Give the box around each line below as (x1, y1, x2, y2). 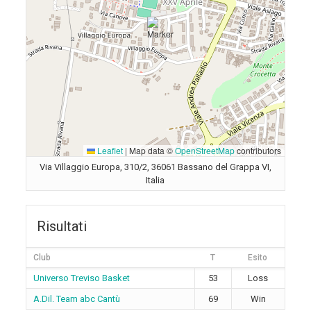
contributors (234, 144, 281, 156)
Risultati (36, 218, 87, 235)
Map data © (126, 144, 175, 156)
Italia (146, 175, 165, 185)
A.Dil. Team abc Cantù (33, 294, 120, 304)
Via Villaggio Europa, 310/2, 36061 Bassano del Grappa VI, (39, 162, 271, 172)
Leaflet (94, 144, 123, 156)
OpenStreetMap (174, 144, 235, 156)
